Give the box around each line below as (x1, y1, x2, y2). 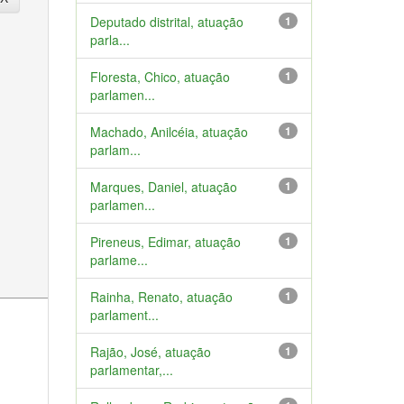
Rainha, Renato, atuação (89, 288, 233, 306)
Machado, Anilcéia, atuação (89, 123, 248, 141)
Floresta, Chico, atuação (89, 68, 230, 86)
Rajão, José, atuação (89, 343, 211, 361)
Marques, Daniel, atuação (89, 178, 237, 196)
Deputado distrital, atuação (89, 13, 243, 31)
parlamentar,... (89, 361, 173, 379)
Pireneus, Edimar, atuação (89, 233, 241, 251)
